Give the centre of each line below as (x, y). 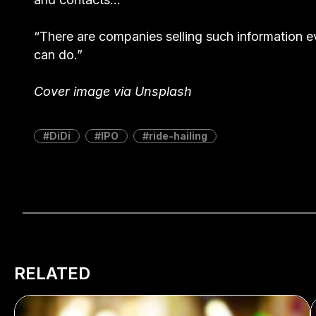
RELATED (52, 273)
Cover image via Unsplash (113, 92)
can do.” (58, 55)
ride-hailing (178, 136)
